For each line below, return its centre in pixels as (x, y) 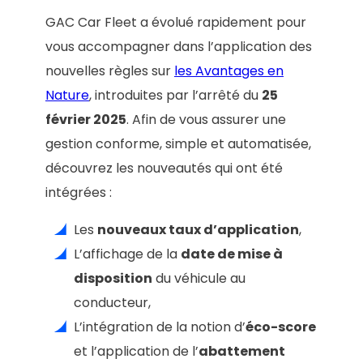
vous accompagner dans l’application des (179, 46)
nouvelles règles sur (110, 70)
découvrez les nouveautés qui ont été (164, 168)
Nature (67, 95)
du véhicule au (199, 278)
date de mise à (232, 254)
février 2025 (86, 119)
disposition (113, 278)
